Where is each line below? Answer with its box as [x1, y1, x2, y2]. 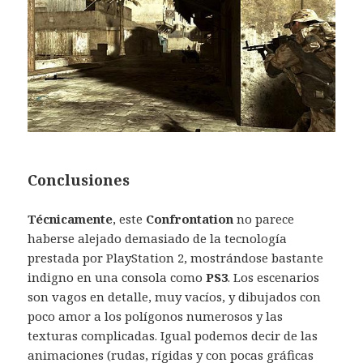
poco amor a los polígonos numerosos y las [28, 308, 284, 325]
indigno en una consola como [28, 269, 207, 286]
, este [113, 211, 147, 228]
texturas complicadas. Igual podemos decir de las [28, 327, 318, 344]
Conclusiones [28, 170, 130, 190]
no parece [233, 211, 295, 228]
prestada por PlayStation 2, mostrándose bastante [28, 250, 324, 267]
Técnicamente [28, 211, 113, 228]
